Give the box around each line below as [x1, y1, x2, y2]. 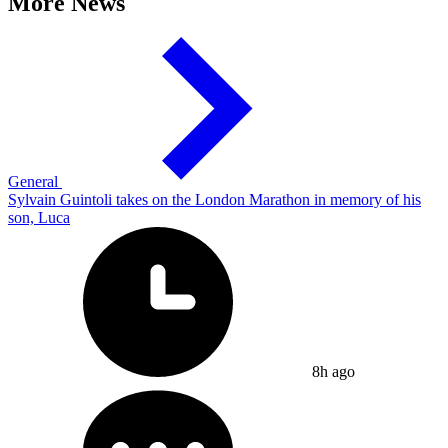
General [8, 172, 62, 190]
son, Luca [8, 208, 70, 226]
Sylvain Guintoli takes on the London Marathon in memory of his [8, 190, 421, 208]
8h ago [308, 362, 355, 380]
